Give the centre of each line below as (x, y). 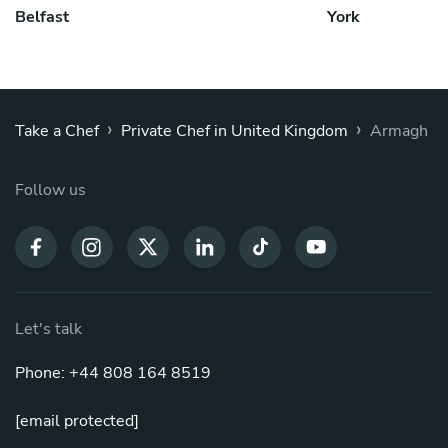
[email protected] (77, 421)
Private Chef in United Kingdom (234, 131)
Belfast (42, 17)
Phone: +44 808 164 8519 (113, 373)
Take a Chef (57, 131)
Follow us (50, 190)
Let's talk (48, 329)
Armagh (399, 131)
